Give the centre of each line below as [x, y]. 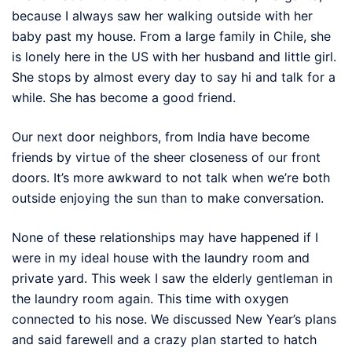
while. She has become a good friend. [124, 97]
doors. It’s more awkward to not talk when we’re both [171, 177]
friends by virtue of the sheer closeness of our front [166, 157]
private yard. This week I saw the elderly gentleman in [172, 278]
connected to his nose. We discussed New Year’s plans [174, 319]
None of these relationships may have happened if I [165, 237]
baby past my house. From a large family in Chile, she [171, 36]
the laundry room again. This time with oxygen [150, 298]
